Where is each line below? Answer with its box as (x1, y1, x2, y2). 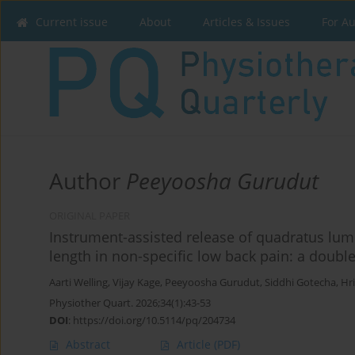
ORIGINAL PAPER (49, 208, 130, 223)
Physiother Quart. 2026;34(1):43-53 (49, 295, 211, 310)
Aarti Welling (49, 275, 108, 289)
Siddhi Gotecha (265, 275, 336, 289)
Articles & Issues (203, 14, 290, 29)
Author (49, 165, 126, 196)
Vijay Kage (113, 275, 160, 289)
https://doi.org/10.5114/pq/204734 (73, 312, 235, 327)
